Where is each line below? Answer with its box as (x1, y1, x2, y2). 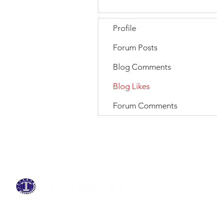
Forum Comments (113, 101, 177, 110)
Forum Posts (113, 43, 157, 52)
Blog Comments (113, 62, 171, 72)
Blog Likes (113, 81, 150, 91)
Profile (113, 23, 136, 33)
